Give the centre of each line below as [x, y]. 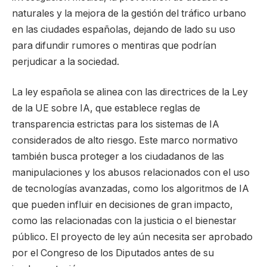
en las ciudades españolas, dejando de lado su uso [124, 29]
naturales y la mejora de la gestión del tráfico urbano [129, 13]
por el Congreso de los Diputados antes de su [113, 253]
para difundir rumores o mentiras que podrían [114, 45]
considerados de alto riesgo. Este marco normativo [125, 141]
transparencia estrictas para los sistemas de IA [116, 125]
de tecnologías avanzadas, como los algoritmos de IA [131, 189]
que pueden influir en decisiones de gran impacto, [122, 205]
